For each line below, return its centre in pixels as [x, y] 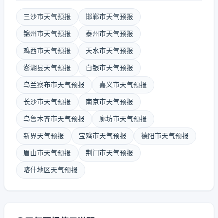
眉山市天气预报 [47, 153]
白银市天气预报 [109, 68]
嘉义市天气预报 [123, 85]
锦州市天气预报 [47, 34]
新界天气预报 [44, 136]
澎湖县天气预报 [47, 68]
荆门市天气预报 [109, 153]
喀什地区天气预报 [51, 170]
